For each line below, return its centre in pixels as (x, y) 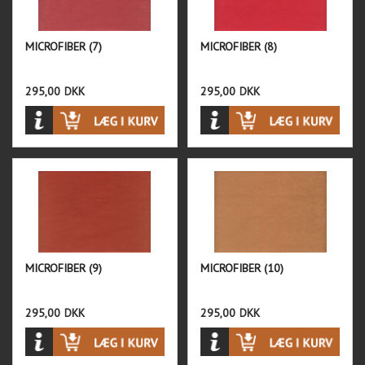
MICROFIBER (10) (242, 268)
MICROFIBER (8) (239, 47)
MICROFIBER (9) (64, 268)
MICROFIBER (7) (64, 47)
